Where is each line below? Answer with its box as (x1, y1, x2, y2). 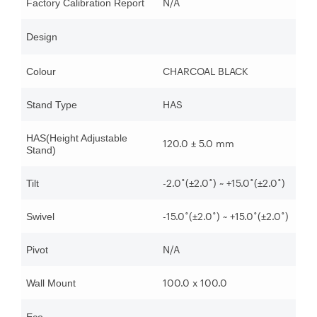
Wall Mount (26, 277, 76, 289)
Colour (26, 66, 56, 78)
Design (26, 31, 57, 43)
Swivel (26, 211, 54, 223)
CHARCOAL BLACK (163, 65, 248, 78)
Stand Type (26, 99, 77, 111)
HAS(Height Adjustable (26, 132, 127, 144)
